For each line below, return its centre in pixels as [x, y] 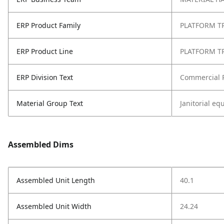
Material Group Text [50, 103]
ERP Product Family [48, 25]
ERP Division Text [45, 77]
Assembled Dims [41, 144]
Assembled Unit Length [56, 180]
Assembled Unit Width [54, 206]
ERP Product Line [45, 51]
